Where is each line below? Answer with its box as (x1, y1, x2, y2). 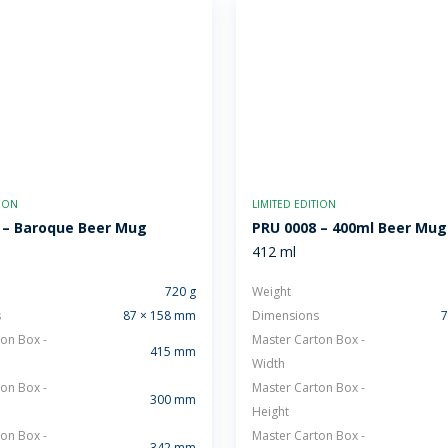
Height (252, 403, 289, 420)
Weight (252, 283, 291, 300)
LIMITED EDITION (252, 197, 336, 211)
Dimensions (252, 307, 319, 324)
